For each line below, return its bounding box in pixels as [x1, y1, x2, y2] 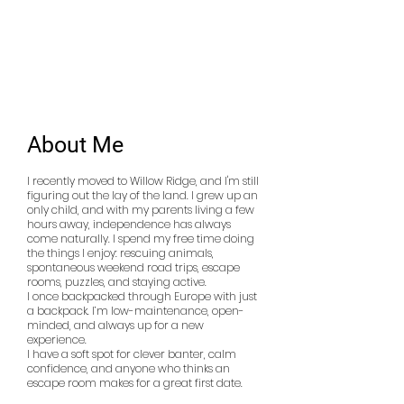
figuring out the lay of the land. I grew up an [27, 188, 258, 203]
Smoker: [106, 44, 160, 61]
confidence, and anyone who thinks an [27, 361, 230, 376]
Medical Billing [140, 8, 228, 25]
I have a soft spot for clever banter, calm [27, 346, 236, 362]
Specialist [115, 26, 173, 43]
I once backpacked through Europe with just [27, 289, 257, 304]
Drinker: [108, 62, 161, 79]
